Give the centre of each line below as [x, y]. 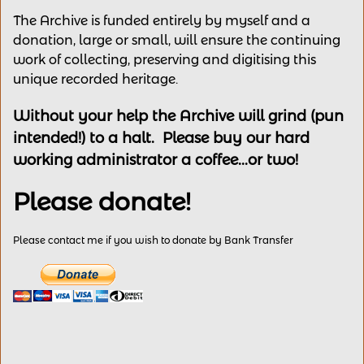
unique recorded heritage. [95, 79]
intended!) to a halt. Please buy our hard [161, 138]
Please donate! [102, 202]
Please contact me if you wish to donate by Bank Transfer [153, 240]
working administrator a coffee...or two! [156, 160]
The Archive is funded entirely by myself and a [162, 21]
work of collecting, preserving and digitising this [165, 60]
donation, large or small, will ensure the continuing [177, 40]
